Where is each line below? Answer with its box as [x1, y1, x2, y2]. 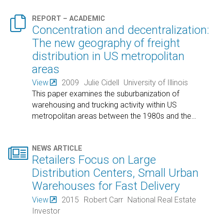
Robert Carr [83, 195, 123, 204]
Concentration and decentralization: [32, 23, 210, 37]
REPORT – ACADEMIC [32, 14, 106, 23]
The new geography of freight [32, 36, 181, 50]
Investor [32, 206, 61, 216]
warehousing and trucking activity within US [32, 100, 177, 110]
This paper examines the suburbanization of [32, 89, 180, 99]
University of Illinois [124, 78, 188, 88]
